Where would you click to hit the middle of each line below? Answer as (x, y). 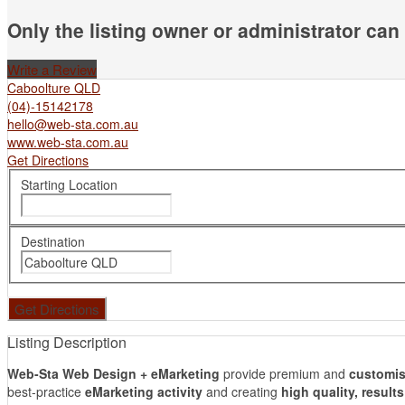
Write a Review (52, 69)
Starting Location (69, 184)
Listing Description (67, 342)
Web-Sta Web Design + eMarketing (113, 373)
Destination (52, 242)
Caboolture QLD (54, 87)
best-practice (46, 391)
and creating (242, 391)
